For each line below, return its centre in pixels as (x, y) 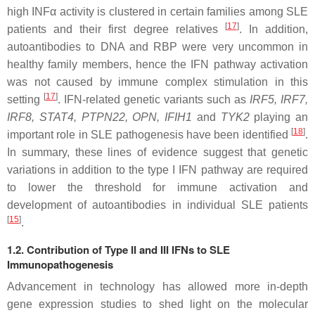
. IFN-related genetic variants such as (154, 99)
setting (25, 99)
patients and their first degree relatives (116, 29)
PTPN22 (103, 117)
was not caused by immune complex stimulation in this (157, 82)
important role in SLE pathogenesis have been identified (149, 135)
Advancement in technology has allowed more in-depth (157, 287)
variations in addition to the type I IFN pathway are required (157, 170)
